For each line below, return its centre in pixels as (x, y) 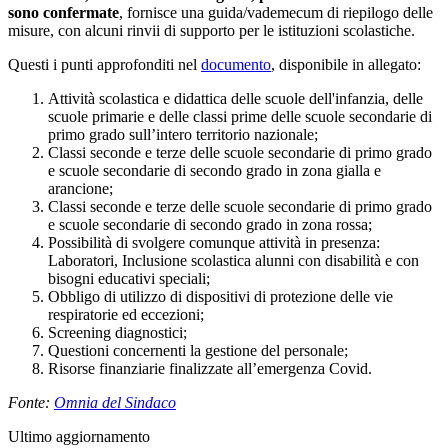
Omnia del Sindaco (115, 402)
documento (236, 64)
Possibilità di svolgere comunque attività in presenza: (214, 242)
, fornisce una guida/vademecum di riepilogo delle (276, 12)
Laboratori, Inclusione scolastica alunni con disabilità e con (233, 260)
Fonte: (31, 402)
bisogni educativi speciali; (129, 278)
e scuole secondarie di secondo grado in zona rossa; (210, 224)
